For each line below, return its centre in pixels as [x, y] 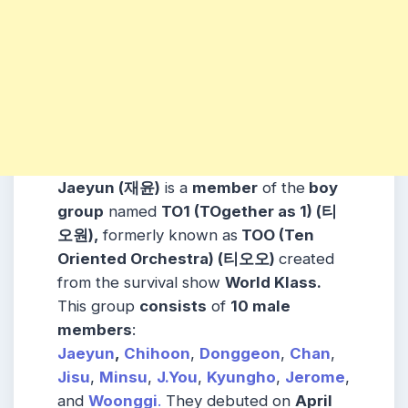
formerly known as [170, 235]
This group [98, 306]
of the [281, 188]
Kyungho [241, 377]
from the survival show [141, 283]
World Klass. [273, 283]
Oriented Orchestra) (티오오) [168, 259]
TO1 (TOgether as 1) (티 [249, 212]
